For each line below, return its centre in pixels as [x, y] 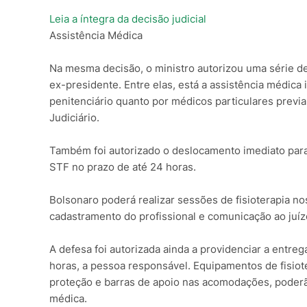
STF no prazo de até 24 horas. [123, 167]
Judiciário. [74, 118]
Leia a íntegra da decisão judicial [128, 19]
